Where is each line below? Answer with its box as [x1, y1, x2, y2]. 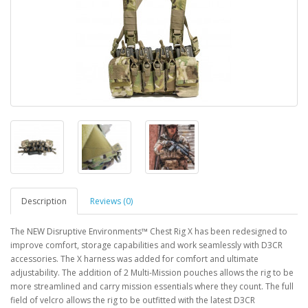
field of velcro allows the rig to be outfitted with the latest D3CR [10, 294, 255, 306]
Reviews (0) [90, 195, 133, 207]
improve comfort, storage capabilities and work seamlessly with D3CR [10, 239, 283, 251]
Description [21, 195, 67, 207]
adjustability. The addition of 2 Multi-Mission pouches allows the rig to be [10, 267, 294, 278]
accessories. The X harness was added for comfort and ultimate [10, 253, 258, 265]
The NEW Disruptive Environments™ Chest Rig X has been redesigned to [10, 225, 287, 237]
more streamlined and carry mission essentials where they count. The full [10, 280, 294, 292]
